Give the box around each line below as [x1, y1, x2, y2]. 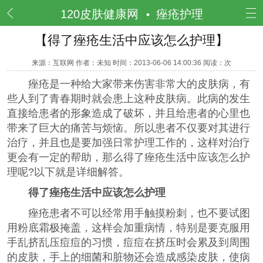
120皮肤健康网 [60, 8, 139, 21]
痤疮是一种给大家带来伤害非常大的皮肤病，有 [7, 78, 250, 90]
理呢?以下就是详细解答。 [7, 166, 129, 178]
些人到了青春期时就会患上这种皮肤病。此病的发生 [7, 93, 250, 104]
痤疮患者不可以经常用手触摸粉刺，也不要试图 [7, 207, 250, 219]
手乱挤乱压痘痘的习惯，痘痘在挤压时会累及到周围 [7, 237, 250, 248]
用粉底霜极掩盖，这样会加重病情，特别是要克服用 [7, 222, 250, 234]
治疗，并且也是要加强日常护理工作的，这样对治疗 [7, 137, 250, 149]
